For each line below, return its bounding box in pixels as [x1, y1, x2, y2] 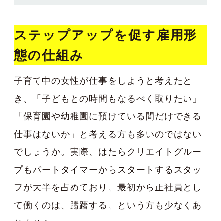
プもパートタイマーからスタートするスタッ [14, 164, 202, 175]
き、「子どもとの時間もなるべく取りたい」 [14, 93, 202, 104]
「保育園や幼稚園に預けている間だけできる [14, 110, 202, 121]
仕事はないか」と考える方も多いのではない [14, 128, 202, 139]
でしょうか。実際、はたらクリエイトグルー [14, 146, 202, 157]
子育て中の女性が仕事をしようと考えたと [14, 75, 192, 86]
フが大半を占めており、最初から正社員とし [14, 182, 202, 192]
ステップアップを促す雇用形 [14, 27, 198, 42]
